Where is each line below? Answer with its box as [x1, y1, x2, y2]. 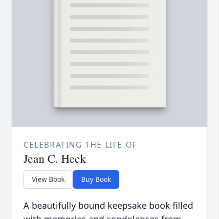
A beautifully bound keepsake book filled [23, 199, 193, 212]
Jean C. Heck [23, 151, 86, 167]
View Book [32, 175, 65, 184]
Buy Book [81, 175, 111, 184]
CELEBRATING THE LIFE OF [23, 139, 137, 151]
